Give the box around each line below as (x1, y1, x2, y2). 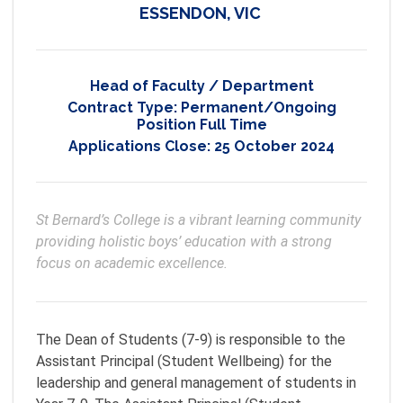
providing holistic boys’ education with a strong (36, 233, 332, 250)
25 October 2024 (214, 138, 335, 155)
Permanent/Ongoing (180, 99, 336, 116)
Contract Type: (67, 99, 181, 116)
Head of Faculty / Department (89, 77, 314, 94)
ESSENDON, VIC (139, 4, 261, 22)
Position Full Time (136, 116, 267, 133)
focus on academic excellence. (36, 255, 228, 272)
